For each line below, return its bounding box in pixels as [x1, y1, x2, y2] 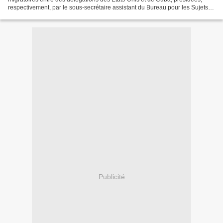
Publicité [98, 172, 125, 181]
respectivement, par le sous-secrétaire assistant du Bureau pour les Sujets [8, 4, 208, 11]
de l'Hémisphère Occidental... [8, 12, 87, 19]
